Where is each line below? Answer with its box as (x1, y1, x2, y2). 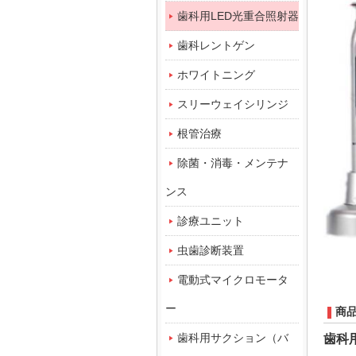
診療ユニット (177, 215, 244, 227)
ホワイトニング (177, 68, 255, 81)
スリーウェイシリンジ (177, 98, 288, 110)
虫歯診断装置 (177, 244, 244, 257)
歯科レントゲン (177, 39, 255, 52)
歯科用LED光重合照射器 (177, 10, 299, 22)
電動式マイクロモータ (177, 273, 288, 286)
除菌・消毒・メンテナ (177, 157, 288, 169)
